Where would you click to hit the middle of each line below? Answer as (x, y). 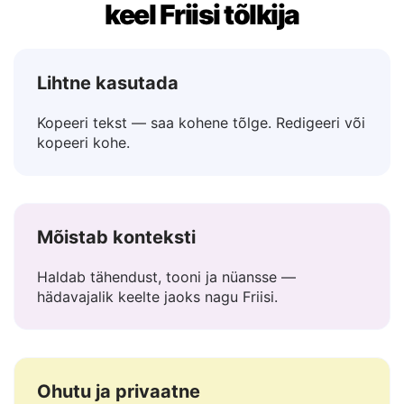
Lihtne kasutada (108, 128)
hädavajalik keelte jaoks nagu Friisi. (157, 342)
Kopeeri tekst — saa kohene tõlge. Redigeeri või (201, 168)
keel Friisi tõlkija (202, 60)
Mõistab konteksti (116, 282)
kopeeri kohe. (83, 188)
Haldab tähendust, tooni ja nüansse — (166, 322)
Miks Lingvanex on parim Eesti (202, 27)
